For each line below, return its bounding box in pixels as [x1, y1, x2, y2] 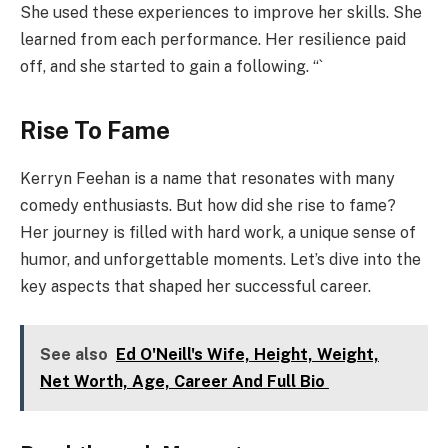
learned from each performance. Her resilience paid [20, 30, 406, 50]
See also [39, 344, 108, 364]
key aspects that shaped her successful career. [20, 277, 371, 297]
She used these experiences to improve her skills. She [20, 3, 422, 23]
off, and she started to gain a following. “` [20, 57, 322, 77]
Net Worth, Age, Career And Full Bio [39, 371, 329, 391]
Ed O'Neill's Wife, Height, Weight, [115, 344, 379, 364]
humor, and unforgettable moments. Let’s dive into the [20, 250, 421, 270]
